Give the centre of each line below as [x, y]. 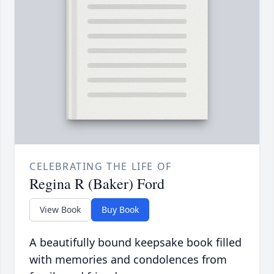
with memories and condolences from [128, 260]
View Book [60, 210]
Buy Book [120, 210]
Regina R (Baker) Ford [97, 184]
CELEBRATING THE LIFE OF [101, 167]
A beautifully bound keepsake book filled [135, 243]
